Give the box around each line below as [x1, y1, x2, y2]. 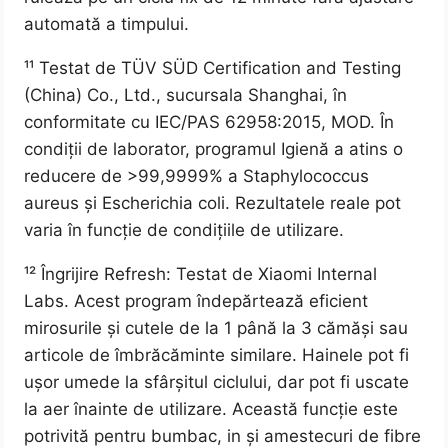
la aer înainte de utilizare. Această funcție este [24, 399, 399, 420]
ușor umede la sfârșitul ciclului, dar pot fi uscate [24, 372, 410, 393]
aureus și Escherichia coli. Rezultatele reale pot [24, 193, 402, 214]
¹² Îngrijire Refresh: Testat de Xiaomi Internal [24, 264, 378, 285]
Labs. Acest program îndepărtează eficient [24, 291, 369, 312]
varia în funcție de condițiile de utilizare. [24, 220, 345, 241]
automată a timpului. [24, 14, 190, 35]
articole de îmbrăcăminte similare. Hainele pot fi [24, 345, 410, 366]
